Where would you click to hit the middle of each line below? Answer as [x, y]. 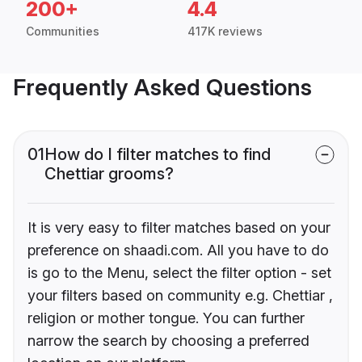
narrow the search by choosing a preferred [168, 341]
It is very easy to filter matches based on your [179, 228]
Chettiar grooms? [109, 174]
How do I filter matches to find [158, 155]
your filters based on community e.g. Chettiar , [180, 296]
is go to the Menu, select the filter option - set [179, 273]
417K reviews [225, 32]
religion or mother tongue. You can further [166, 318]
